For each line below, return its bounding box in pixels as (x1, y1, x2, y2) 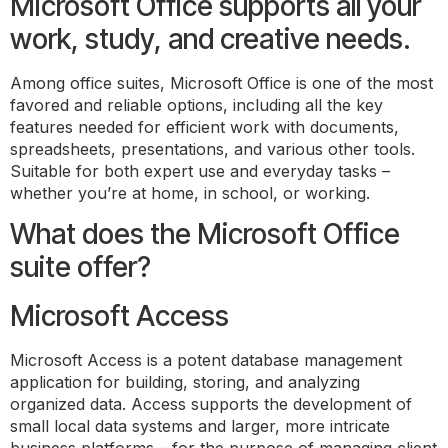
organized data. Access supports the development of (10, 394, 412, 415)
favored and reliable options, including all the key (10, 95, 383, 115)
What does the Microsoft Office (10, 217, 400, 252)
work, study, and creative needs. (10, 22, 411, 56)
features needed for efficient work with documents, (10, 117, 399, 137)
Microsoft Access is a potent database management (10, 350, 402, 371)
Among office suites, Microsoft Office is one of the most (10, 73, 433, 93)
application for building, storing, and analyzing (10, 372, 360, 393)
